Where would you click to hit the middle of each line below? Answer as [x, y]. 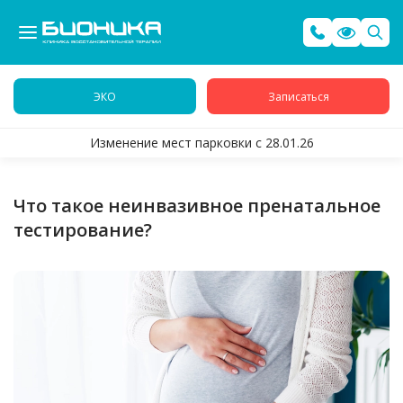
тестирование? [83, 230]
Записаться [298, 96]
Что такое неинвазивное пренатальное [197, 206]
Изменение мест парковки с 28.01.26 [201, 143]
